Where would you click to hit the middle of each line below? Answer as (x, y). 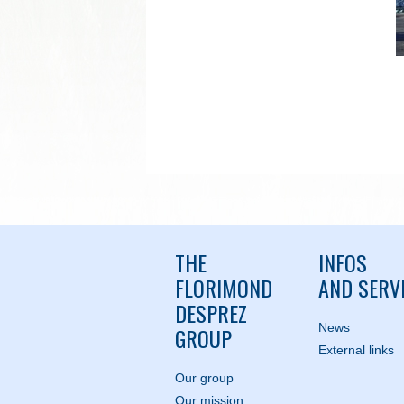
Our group (204, 378)
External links (356, 350)
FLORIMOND (223, 288)
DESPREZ (211, 313)
